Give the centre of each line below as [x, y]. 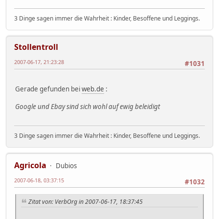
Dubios [66, 165]
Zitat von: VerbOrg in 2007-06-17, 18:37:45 [86, 202]
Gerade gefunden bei [48, 89]
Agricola [30, 165]
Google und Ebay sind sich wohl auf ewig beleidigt [88, 107]
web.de [93, 89]
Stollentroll [36, 47]
